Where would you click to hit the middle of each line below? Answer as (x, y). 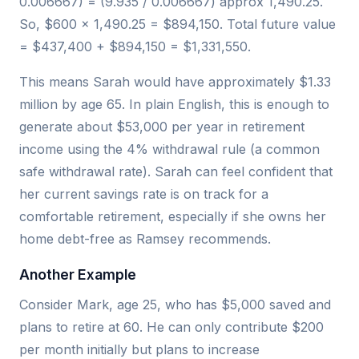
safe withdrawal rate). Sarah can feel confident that (176, 171)
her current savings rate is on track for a (144, 194)
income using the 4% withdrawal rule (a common (169, 149)
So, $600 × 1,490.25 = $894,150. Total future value (177, 24)
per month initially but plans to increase (139, 349)
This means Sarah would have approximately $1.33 (175, 81)
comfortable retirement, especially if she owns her (173, 216)
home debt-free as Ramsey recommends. (145, 238)
